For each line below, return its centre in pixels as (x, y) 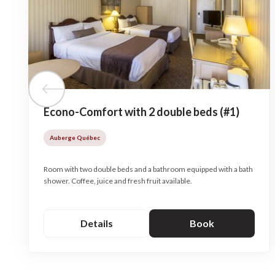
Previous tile (89, 93)
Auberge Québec (75, 137)
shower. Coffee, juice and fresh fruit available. (118, 181)
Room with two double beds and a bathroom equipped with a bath (148, 169)
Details (96, 223)
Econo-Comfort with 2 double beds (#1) (141, 111)
